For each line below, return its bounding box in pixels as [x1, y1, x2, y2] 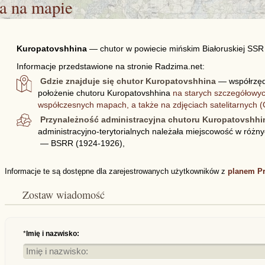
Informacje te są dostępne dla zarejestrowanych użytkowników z [4, 167, 228, 176]
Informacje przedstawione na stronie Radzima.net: [16, 62, 205, 71]
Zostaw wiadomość [28, 188, 105, 202]
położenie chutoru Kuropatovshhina [38, 88, 173, 98]
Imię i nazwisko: [25, 230, 79, 238]
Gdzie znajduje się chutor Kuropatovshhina [40, 76, 216, 86]
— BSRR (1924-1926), [40, 138, 125, 148]
